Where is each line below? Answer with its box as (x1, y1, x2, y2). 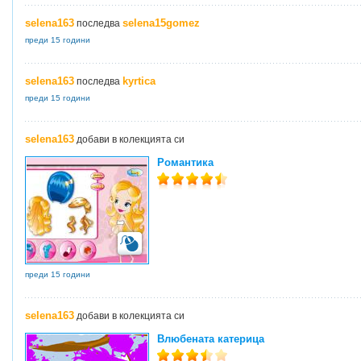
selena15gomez (122, 17, 200, 29)
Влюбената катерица (157, 333, 264, 345)
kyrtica (122, 75, 156, 87)
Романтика (157, 156, 214, 168)
